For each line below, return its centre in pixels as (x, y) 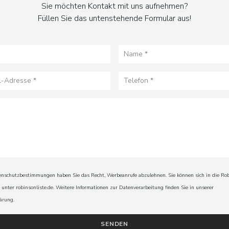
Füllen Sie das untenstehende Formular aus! (114, 18)
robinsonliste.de (35, 187)
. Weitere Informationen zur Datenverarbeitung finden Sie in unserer (133, 187)
